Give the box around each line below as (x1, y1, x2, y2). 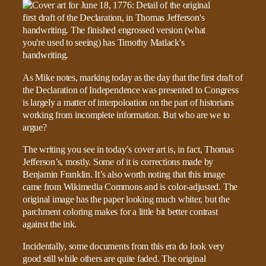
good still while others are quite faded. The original (23, 254, 206, 264)
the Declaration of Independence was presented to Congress (23, 84, 239, 96)
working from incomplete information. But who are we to (23, 109, 230, 121)
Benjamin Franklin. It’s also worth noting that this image (23, 169, 225, 180)
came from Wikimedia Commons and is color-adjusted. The (23, 181, 238, 192)
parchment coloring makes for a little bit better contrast (23, 206, 218, 217)
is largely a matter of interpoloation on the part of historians (23, 97, 234, 108)
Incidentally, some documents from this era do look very (23, 241, 224, 252)
